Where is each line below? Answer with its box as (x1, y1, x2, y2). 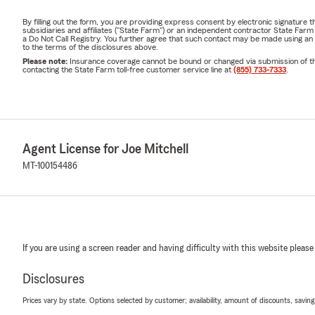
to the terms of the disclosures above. (22, 43, 158, 52)
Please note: (22, 57, 70, 66)
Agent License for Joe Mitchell (22, 142, 188, 157)
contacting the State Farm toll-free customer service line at (22, 65, 233, 75)
